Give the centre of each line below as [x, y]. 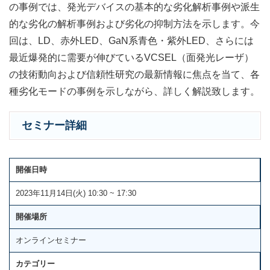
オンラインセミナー [51, 240]
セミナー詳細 [54, 125]
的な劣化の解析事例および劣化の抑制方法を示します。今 [134, 24]
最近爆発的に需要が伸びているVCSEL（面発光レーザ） [131, 57]
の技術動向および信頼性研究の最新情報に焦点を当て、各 [134, 74]
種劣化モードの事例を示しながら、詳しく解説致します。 [134, 91]
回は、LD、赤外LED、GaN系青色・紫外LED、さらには [131, 40]
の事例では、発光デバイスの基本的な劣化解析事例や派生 [134, 7]
